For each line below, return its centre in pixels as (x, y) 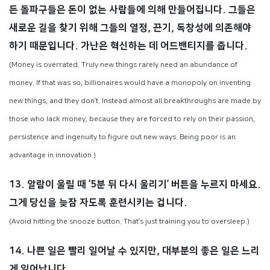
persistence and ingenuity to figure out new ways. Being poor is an (122, 137)
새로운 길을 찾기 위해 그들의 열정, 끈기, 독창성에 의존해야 (130, 27)
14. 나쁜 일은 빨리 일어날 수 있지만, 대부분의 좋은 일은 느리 (134, 250)
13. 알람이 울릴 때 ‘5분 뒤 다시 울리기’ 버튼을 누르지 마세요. (135, 184)
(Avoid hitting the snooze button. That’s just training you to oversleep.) (129, 221)
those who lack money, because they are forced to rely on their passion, (132, 119)
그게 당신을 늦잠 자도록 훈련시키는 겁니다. (98, 202)
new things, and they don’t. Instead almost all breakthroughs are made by (135, 101)
